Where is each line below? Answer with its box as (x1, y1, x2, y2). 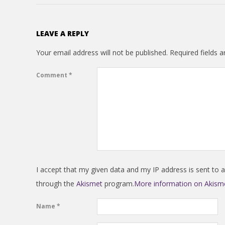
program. (102, 178, 134, 188)
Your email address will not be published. (36, 47, 168, 57)
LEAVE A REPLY (36, 28, 89, 38)
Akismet (76, 178, 102, 188)
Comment (36, 71, 69, 80)
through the (36, 178, 76, 188)
